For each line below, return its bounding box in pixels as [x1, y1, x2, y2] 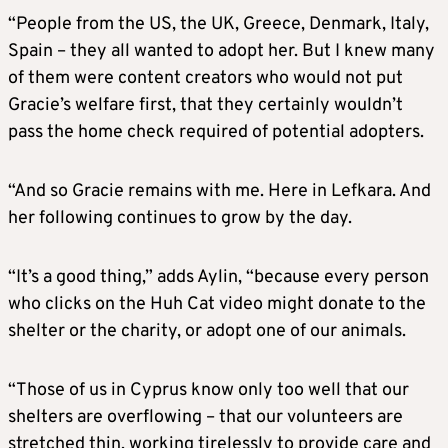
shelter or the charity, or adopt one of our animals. [8, 319, 406, 343]
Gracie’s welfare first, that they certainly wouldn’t [8, 93, 403, 117]
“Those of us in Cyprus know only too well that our [8, 378, 409, 402]
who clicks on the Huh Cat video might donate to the [8, 292, 426, 316]
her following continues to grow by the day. [8, 206, 352, 230]
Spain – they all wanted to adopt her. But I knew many [8, 39, 435, 63]
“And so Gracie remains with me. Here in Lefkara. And [8, 179, 431, 203]
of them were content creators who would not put [8, 66, 403, 90]
